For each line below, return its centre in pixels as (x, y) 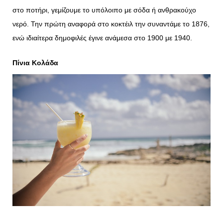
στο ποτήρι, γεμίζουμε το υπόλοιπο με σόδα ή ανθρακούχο (104, 10)
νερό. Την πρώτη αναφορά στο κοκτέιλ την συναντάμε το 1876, (111, 24)
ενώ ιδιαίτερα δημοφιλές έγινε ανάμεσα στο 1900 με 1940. (102, 38)
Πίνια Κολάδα (35, 62)
